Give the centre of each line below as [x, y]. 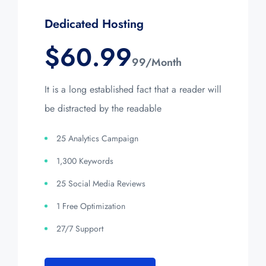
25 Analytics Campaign [97, 138]
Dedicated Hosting [94, 24]
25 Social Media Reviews [101, 183]
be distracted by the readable [103, 108]
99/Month [157, 62]
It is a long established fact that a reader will [133, 89]
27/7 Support [80, 228]
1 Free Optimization [91, 206]
